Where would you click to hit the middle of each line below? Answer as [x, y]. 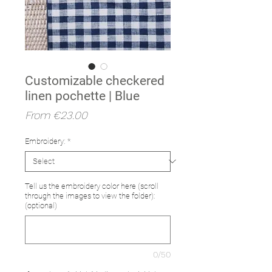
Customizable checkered [95, 80]
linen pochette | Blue [82, 96]
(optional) [41, 205]
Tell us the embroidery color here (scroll [92, 186]
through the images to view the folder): [90, 195]
